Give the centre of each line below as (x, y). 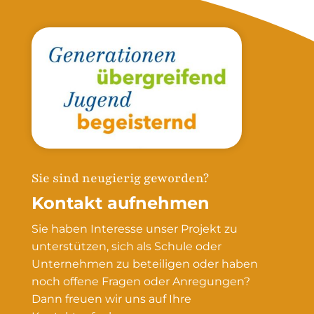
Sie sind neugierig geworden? (120, 178)
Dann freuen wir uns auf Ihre (111, 299)
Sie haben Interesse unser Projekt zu (134, 228)
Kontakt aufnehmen (120, 203)
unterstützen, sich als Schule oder (126, 246)
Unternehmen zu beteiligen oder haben (144, 264)
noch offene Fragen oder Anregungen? (141, 281)
